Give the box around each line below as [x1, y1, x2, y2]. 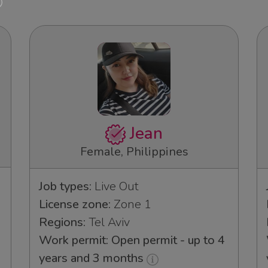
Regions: [39, 214, 86, 231]
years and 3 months [39, 250, 147, 267]
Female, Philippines [80, 144, 188, 160]
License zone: [39, 196, 111, 213]
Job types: [39, 178, 92, 195]
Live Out [92, 178, 139, 195]
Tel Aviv [86, 214, 130, 231]
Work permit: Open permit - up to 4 [39, 232, 225, 249]
